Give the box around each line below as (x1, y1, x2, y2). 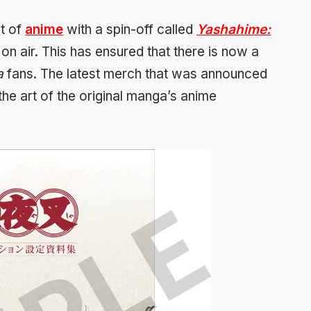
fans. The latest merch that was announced (7, 65, 267, 82)
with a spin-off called (63, 21, 196, 37)
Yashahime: (196, 21, 271, 37)
